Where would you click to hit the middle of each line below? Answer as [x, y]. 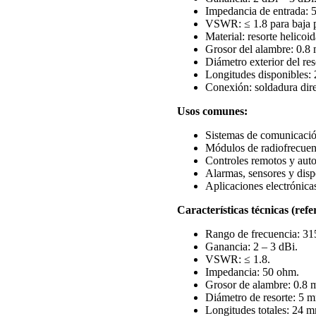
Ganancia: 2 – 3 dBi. [251, 246]
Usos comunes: [212, 111]
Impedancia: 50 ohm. [252, 272]
